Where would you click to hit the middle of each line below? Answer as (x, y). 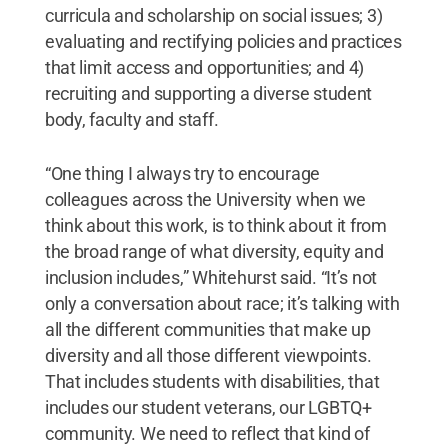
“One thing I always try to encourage (182, 173)
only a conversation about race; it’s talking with (222, 303)
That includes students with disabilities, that (212, 381)
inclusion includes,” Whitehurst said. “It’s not (211, 277)
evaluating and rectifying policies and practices (223, 41)
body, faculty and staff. (131, 119)
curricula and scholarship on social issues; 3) (213, 15)
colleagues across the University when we (205, 199)
